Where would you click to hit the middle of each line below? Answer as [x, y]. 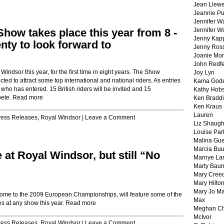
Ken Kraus [208, 106]
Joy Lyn [204, 72]
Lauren [203, 115]
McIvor [202, 217]
